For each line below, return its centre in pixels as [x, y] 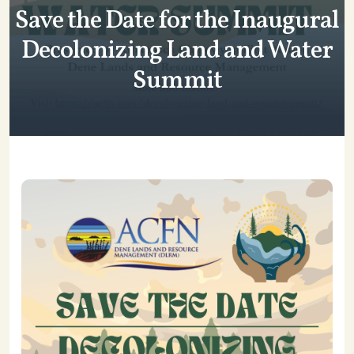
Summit [177, 81]
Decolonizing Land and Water [177, 51]
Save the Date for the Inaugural [177, 21]
